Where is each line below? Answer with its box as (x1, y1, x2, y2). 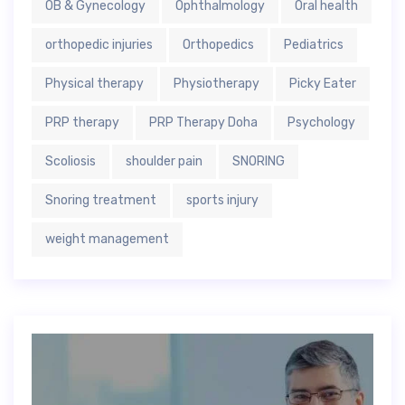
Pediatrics (284, 37, 344, 53)
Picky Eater (289, 76, 356, 92)
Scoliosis (45, 154, 96, 170)
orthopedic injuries (45, 37, 153, 53)
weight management (45, 231, 169, 248)
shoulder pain (126, 154, 202, 170)
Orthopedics (183, 37, 254, 53)
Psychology (287, 115, 355, 131)
